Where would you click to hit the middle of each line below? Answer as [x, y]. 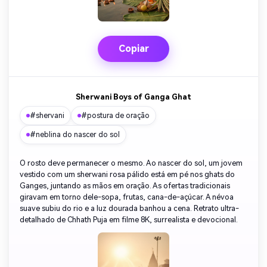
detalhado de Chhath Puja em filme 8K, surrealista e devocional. [129, 220]
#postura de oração [115, 116]
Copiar [133, 49]
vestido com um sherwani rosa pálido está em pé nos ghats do [127, 175]
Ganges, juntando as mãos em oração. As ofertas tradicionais [125, 186]
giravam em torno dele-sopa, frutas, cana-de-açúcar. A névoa [127, 197]
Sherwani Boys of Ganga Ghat [133, 97]
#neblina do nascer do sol [75, 135]
